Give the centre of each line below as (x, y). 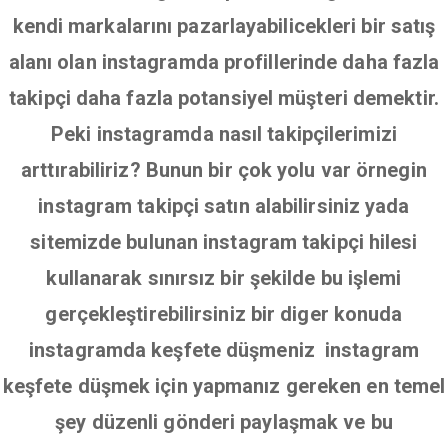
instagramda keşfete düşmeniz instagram (224, 350)
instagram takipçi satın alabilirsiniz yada (224, 206)
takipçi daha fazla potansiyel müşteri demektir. (224, 98)
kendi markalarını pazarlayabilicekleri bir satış (224, 26)
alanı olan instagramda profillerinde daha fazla (224, 62)
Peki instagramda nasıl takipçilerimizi (224, 134)
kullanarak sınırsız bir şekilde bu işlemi (224, 278)
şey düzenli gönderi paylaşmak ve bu (224, 422)
